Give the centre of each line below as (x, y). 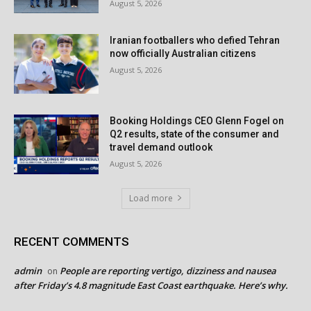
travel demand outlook (161, 147)
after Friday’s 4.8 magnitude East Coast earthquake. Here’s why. (151, 285)
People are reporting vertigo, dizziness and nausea (168, 270)
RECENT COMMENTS (72, 241)
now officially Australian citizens (183, 54)
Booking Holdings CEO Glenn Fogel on (197, 120)
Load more (151, 198)
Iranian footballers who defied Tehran (195, 41)
